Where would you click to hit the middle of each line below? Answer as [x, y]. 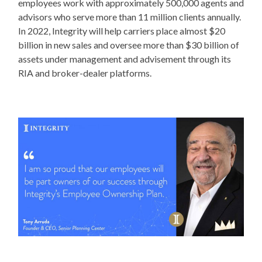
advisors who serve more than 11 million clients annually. [129, 17]
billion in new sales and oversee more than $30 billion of [128, 45]
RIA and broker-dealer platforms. [85, 73]
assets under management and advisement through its [124, 59]
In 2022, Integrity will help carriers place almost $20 [121, 31]
